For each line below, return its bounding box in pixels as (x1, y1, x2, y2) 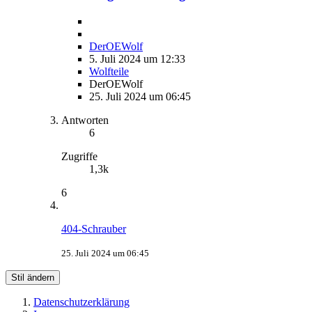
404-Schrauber (61, 222, 126, 235)
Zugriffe (61, 150, 97, 162)
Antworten (61, 114, 109, 126)
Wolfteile (89, 65, 129, 77)
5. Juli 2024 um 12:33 (89, 52, 185, 65)
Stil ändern (11, 272, 54, 283)
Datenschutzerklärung (33, 295, 130, 308)
